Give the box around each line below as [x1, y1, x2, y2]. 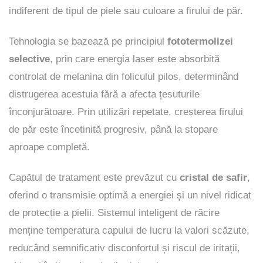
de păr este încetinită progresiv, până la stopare [9, 124, 218, 135]
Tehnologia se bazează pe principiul [9, 36, 167, 47]
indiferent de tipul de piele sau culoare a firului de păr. [9, 5, 243, 16]
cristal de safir [180, 172, 247, 183]
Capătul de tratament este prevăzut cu [9, 172, 180, 183]
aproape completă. [9, 141, 90, 153]
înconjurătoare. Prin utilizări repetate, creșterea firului [9, 106, 243, 117]
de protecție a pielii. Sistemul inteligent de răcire [9, 207, 220, 218]
